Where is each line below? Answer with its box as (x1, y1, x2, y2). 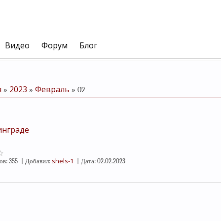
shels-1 (52, 156, 74, 165)
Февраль (35, 84, 70, 95)
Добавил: (25, 157, 50, 165)
